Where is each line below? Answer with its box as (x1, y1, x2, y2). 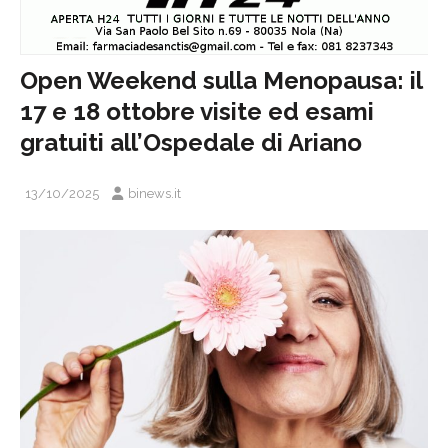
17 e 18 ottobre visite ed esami (20, 97, 374, 127)
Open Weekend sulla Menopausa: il (20, 66, 422, 96)
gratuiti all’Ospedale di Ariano (20, 128, 362, 158)
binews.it (128, 186, 181, 202)
